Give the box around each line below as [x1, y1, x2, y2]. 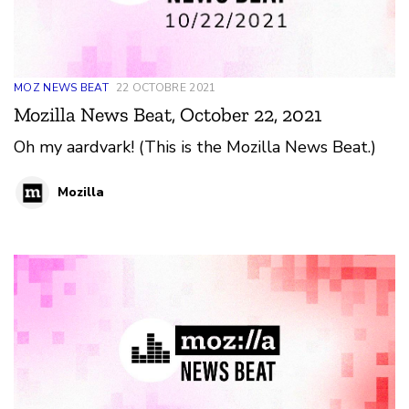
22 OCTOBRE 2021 [115, 79, 216, 95]
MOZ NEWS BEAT [14, 79, 109, 95]
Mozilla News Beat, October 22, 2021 [14, 101, 321, 127]
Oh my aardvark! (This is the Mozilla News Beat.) [14, 135, 376, 158]
